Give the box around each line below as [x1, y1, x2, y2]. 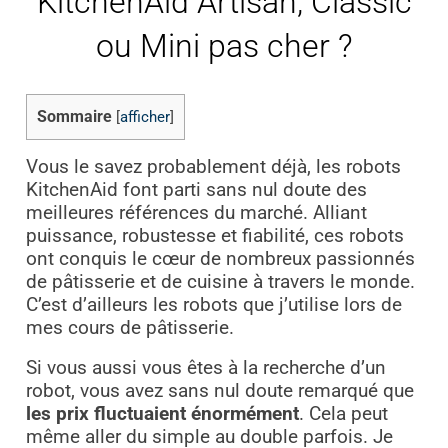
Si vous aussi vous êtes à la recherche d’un [25, 356, 386, 379]
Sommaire [36, 106, 112, 126]
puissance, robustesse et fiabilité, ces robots [25, 224, 404, 247]
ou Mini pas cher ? [95, 27, 353, 66]
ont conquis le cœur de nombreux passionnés [25, 247, 415, 270]
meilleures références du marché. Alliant [25, 201, 367, 224]
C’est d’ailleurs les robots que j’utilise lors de [25, 293, 402, 316]
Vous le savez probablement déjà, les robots [25, 155, 401, 178]
